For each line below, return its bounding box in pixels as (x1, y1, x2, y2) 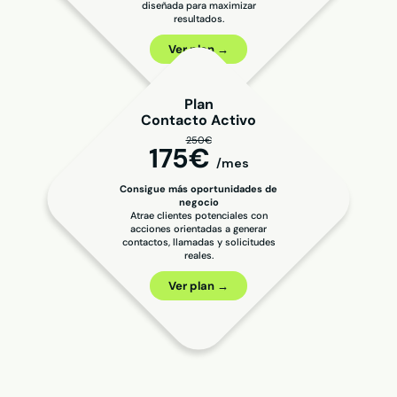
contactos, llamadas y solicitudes (121, 236, 276, 249)
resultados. (173, 12, 224, 25)
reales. (183, 249, 214, 262)
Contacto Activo (141, 111, 256, 130)
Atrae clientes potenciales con (129, 209, 268, 222)
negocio (178, 196, 219, 209)
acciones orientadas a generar (130, 222, 267, 236)
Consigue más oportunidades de (120, 183, 277, 196)
